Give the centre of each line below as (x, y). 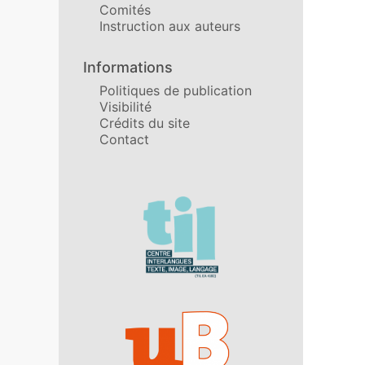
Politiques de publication (176, 90)
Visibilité (125, 107)
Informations (128, 67)
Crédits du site (145, 123)
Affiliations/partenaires (163, 204)
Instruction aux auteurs (170, 26)
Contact (124, 139)
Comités (125, 10)
